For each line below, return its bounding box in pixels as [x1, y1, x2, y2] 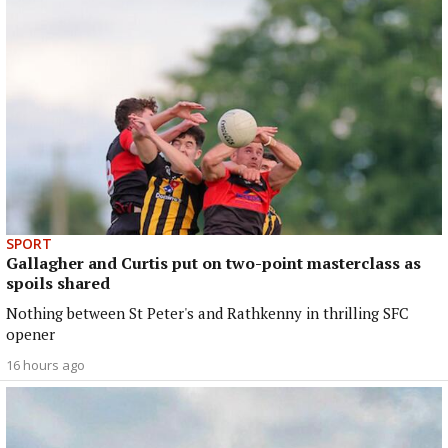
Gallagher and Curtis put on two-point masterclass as [6, 252, 421, 275]
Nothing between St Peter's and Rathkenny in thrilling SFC [6, 303, 409, 324]
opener [6, 324, 55, 345]
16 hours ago [6, 356, 85, 375]
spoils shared [6, 272, 110, 295]
